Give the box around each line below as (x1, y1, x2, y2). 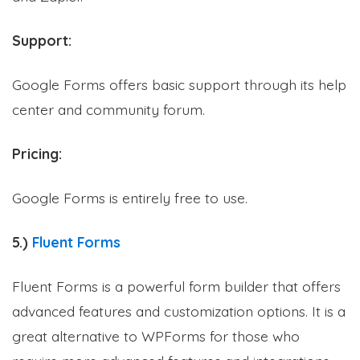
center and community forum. (12, 100, 205, 118)
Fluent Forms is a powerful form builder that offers (12, 276, 341, 295)
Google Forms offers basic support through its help (12, 75, 346, 93)
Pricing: (12, 144, 62, 162)
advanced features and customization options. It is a (12, 301, 346, 320)
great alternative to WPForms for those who (12, 326, 300, 345)
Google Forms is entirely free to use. (12, 188, 247, 207)
